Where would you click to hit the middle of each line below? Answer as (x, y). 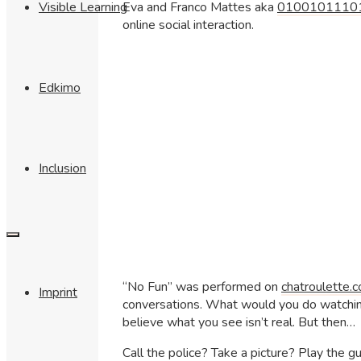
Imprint (58, 293)
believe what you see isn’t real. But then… (239, 322)
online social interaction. (188, 25)
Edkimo (60, 88)
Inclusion (62, 169)
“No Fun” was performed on (202, 286)
